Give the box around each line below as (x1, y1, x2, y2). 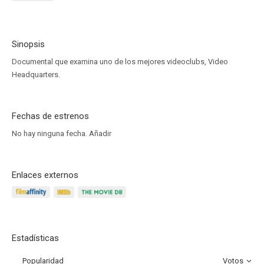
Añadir (89, 129, 111, 138)
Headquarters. (12, 70, 60, 79)
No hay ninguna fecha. (12, 129, 89, 138)
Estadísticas (12, 233, 59, 243)
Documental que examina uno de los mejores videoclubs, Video (12, 57, 228, 66)
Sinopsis (12, 39, 45, 49)
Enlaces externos (12, 170, 78, 180)
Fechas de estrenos (12, 111, 89, 121)
